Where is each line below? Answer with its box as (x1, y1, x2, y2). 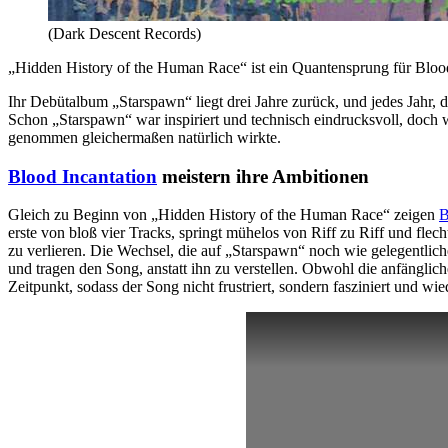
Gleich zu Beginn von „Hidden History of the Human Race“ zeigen (8, 206, 439, 224)
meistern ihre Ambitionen (157, 165, 369, 187)
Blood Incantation (8, 165, 157, 187)
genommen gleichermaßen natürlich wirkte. (8, 128, 281, 146)
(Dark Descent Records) (48, 24, 201, 42)
